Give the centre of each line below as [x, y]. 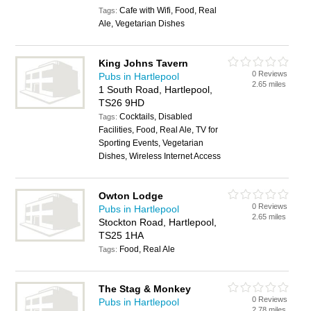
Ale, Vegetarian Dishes [142, 24]
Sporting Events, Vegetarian [151, 143]
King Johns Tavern [144, 63]
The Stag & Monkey [145, 289]
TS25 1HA [121, 235]
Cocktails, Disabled [156, 117]
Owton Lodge [131, 196]
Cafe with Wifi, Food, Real [168, 10]
